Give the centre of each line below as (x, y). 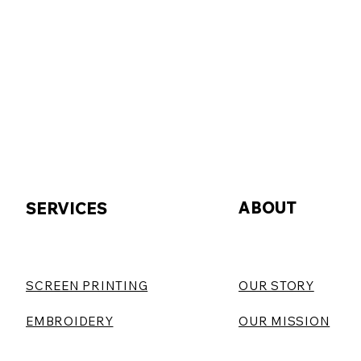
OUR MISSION (284, 321)
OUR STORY (276, 286)
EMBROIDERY (70, 321)
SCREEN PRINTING (87, 286)
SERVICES (66, 208)
